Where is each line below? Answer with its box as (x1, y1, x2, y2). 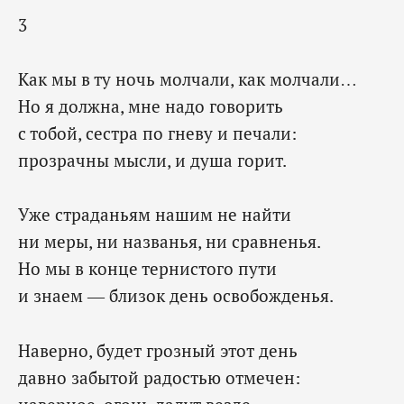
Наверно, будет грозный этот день (18, 338, 298, 362)
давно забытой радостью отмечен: (18, 365, 300, 389)
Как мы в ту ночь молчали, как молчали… (18, 68, 357, 91)
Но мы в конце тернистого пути (18, 257, 277, 280)
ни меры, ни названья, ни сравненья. (18, 230, 321, 253)
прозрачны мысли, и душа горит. (18, 149, 287, 172)
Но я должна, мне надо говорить (18, 95, 283, 118)
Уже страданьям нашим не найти (18, 203, 291, 226)
